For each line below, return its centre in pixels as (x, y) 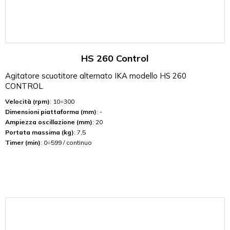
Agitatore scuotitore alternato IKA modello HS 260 (96, 75)
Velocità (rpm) (27, 101)
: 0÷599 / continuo (66, 142)
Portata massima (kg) (40, 132)
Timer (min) (23, 142)
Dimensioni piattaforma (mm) (51, 111)
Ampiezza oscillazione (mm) (49, 122)
